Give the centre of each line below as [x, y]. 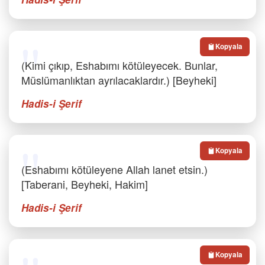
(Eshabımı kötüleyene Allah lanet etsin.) [114, 169]
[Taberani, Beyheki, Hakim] [85, 184]
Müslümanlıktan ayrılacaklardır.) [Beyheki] [119, 80]
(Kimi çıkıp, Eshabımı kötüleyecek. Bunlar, [119, 65]
